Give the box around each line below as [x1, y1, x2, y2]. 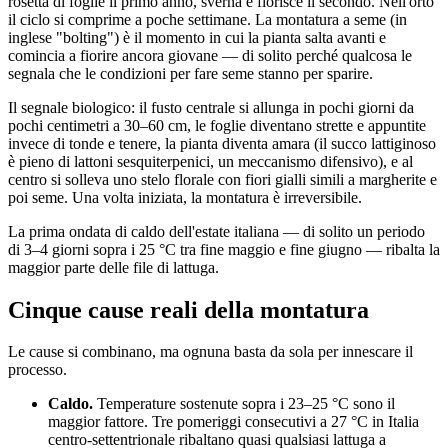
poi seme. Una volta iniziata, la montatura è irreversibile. [8, 188, 362, 206]
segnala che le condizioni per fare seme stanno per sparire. [8, 64, 373, 82]
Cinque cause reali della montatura [8, 296, 369, 323]
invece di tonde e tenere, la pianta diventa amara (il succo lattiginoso [8, 134, 436, 152]
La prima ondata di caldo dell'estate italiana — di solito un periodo [8, 222, 425, 240]
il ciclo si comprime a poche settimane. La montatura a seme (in [8, 10, 407, 28]
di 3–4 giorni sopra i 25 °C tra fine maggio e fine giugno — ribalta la [8, 240, 440, 258]
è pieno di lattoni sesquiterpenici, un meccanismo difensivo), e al [8, 152, 413, 170]
